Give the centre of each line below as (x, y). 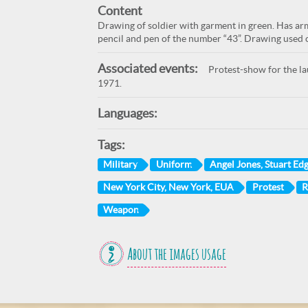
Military (120, 164)
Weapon (121, 209)
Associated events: (147, 68)
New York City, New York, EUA (168, 187)
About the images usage (176, 255)
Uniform (174, 164)
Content (120, 11)
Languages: (127, 113)
